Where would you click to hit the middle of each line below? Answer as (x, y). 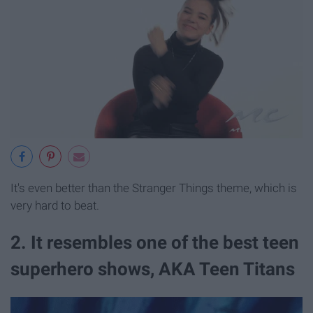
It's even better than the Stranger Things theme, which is (154, 188)
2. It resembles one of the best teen (155, 242)
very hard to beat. (55, 205)
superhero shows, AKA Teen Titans (153, 269)
